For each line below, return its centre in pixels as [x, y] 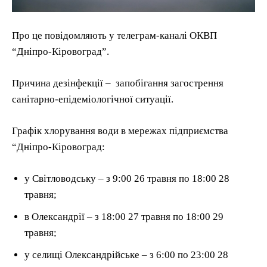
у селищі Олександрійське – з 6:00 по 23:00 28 [126, 254]
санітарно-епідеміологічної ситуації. [93, 99]
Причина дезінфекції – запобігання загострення [118, 83]
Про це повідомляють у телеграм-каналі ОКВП [114, 35]
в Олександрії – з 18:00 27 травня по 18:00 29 [124, 216]
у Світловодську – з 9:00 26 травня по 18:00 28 [127, 178]
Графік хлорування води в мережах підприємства [120, 131]
